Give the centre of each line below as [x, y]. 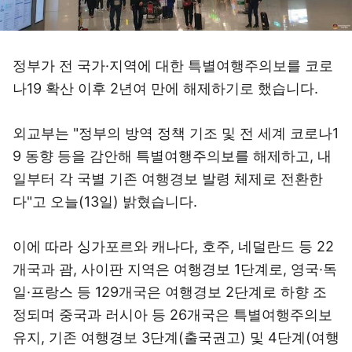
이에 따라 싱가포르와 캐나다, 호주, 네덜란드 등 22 [173, 246]
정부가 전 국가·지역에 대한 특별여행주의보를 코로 [173, 66]
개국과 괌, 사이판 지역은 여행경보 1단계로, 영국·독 [175, 269]
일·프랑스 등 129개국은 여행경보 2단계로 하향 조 [170, 292]
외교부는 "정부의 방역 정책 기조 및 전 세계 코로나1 [176, 133]
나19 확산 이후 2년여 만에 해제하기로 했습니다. [165, 88]
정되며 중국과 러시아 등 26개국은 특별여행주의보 [172, 315]
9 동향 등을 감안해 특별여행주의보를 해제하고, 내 [172, 156]
